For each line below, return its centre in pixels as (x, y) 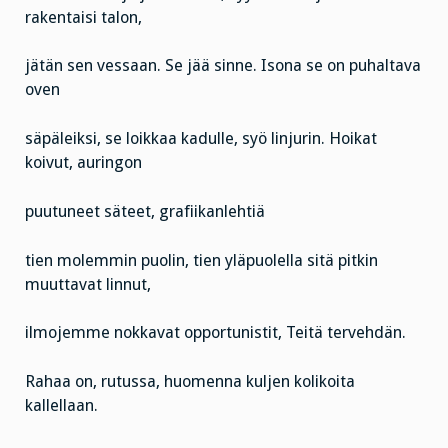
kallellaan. (61, 406)
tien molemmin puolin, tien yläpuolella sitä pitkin (201, 260)
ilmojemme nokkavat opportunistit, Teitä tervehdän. (215, 333)
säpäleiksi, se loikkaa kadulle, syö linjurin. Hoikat (201, 139)
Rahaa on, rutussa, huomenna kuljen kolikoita (190, 382)
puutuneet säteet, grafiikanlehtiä (145, 211)
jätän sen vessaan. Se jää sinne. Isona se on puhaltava (223, 66)
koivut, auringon (83, 163)
